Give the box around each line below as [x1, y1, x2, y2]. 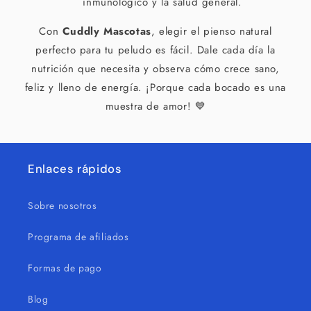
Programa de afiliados [28, 230, 129, 244]
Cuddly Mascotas [62, 24, 151, 39]
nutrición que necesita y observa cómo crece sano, [31, 61, 280, 76]
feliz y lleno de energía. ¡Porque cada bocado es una [24, 80, 287, 95]
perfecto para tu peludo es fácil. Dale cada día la [35, 42, 276, 58]
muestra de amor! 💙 [105, 99, 206, 114]
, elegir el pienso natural [151, 24, 272, 39]
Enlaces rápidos [28, 161, 122, 176]
